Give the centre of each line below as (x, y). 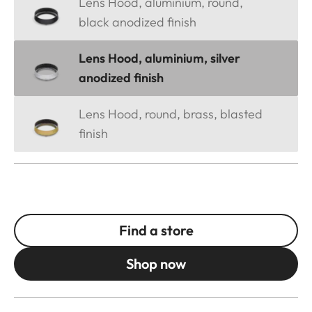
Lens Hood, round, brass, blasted (171, 114)
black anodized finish (138, 22)
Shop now (156, 263)
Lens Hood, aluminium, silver (159, 58)
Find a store (156, 230)
